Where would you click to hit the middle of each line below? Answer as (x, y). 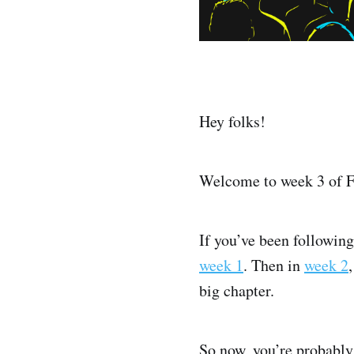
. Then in (274, 265)
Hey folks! (232, 122)
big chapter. (237, 291)
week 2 (326, 265)
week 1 (221, 265)
